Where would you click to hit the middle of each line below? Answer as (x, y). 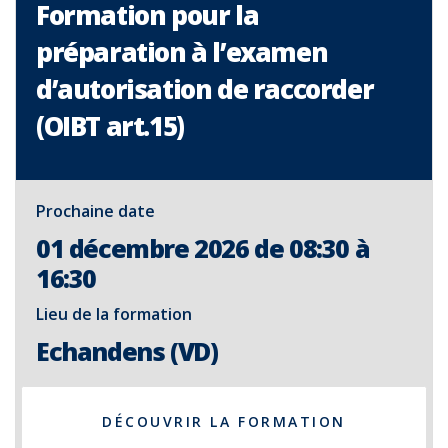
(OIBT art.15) (110, 126)
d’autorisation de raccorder (205, 89)
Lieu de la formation (114, 314)
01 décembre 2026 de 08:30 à (203, 248)
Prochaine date (95, 211)
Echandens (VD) (127, 351)
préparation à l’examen (182, 52)
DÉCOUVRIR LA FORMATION (224, 421)
